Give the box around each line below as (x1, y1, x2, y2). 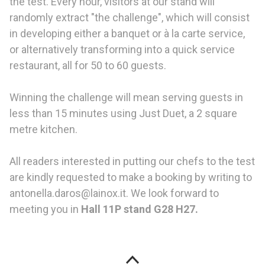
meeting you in (9, 202, 81, 215)
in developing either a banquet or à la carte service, (9, 27, 245, 40)
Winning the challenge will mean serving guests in (9, 91, 243, 104)
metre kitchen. (9, 122, 77, 135)
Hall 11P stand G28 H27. (81, 202, 198, 215)
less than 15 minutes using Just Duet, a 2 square (9, 106, 237, 119)
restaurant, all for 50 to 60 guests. (9, 59, 166, 72)
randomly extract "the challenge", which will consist (9, 11, 250, 24)
